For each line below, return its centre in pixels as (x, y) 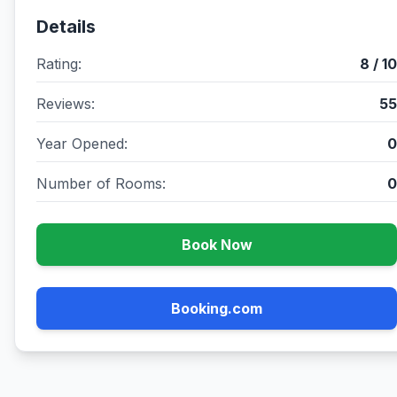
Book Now (217, 245)
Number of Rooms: (101, 183)
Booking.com (217, 308)
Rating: (59, 64)
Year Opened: (82, 144)
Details (66, 27)
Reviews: (66, 104)
